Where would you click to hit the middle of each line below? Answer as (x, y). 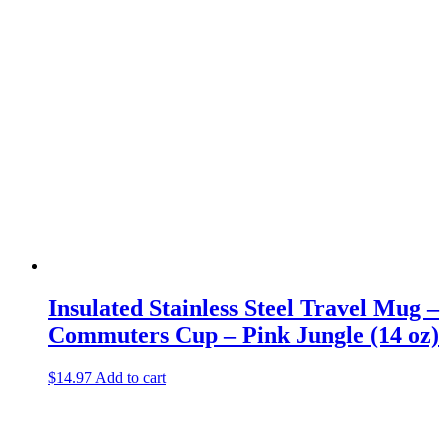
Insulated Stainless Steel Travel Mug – (243, 307)
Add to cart (130, 377)
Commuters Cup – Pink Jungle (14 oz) (243, 334)
